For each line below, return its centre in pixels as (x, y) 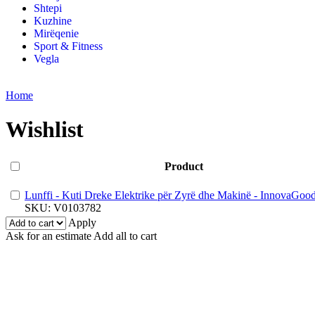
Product (184, 167)
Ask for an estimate (49, 236)
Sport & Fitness (68, 46)
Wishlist (45, 130)
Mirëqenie (56, 33)
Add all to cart (125, 236)
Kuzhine (53, 20)
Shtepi (48, 8)
